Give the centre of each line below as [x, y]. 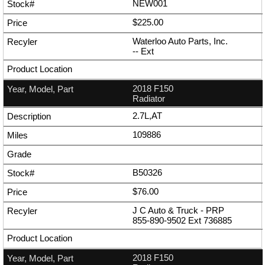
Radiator [149, 99]
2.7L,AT [147, 116]
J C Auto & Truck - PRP [178, 211]
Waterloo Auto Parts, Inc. [180, 41]
